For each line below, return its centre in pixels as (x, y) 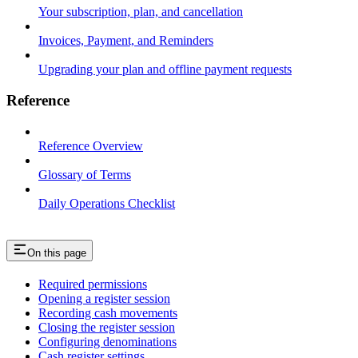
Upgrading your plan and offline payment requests (165, 70)
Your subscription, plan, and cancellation (141, 12)
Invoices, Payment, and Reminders (126, 41)
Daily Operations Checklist (107, 203)
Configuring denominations (107, 341)
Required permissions (93, 284)
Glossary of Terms (85, 174)
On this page (57, 253)
